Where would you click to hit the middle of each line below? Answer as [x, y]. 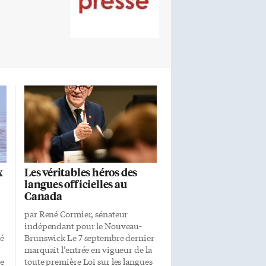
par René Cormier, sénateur [76, 214]
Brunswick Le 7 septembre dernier [89, 237]
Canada [43, 196]
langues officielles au [76, 184]
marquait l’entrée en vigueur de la [88, 249]
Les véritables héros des [81, 172]
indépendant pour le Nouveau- [83, 226]
